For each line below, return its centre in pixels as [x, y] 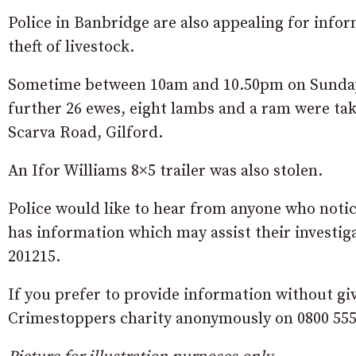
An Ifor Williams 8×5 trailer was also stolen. [165, 171]
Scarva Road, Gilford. [85, 133]
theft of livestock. [71, 47]
